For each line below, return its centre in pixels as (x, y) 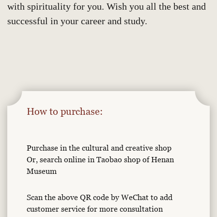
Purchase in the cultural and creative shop (99, 148)
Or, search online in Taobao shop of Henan (100, 159)
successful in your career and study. (77, 21)
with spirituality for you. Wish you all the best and (107, 6)
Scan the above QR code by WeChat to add (100, 197)
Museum (42, 171)
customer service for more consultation (95, 209)
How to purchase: (65, 111)
